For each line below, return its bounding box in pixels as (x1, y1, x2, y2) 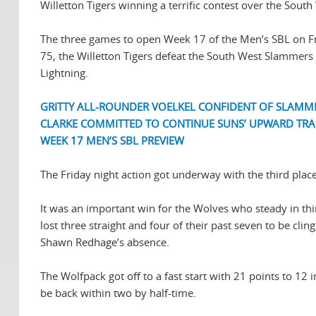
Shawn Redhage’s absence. (40, 235, 169, 250)
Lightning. (40, 66, 88, 80)
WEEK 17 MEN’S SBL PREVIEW (40, 133, 184, 148)
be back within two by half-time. (40, 286, 196, 300)
